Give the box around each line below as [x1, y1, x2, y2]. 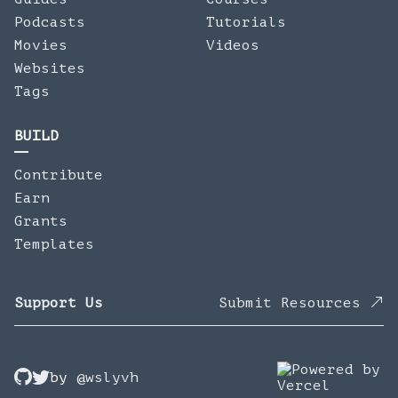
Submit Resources [219, 295, 370, 311]
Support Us [14, 295, 103, 311]
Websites [14, 60, 85, 76]
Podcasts [14, 14, 85, 30]
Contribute [14, 167, 103, 183]
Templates [14, 236, 94, 252]
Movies [14, 37, 68, 53]
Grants [14, 213, 68, 229]
